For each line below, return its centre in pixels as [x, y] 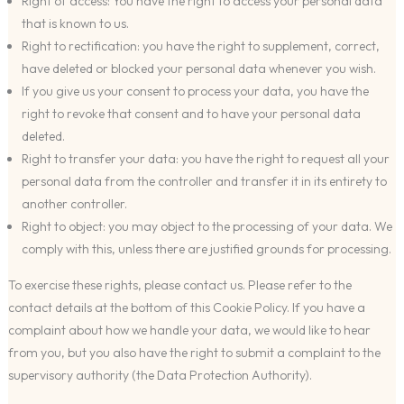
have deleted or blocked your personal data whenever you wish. [198, 68]
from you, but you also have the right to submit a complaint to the [194, 352]
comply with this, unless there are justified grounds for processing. [206, 248]
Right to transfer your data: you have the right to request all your [205, 158]
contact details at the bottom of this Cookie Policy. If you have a [186, 307]
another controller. [74, 203]
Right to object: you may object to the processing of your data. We [207, 226]
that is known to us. [75, 23]
